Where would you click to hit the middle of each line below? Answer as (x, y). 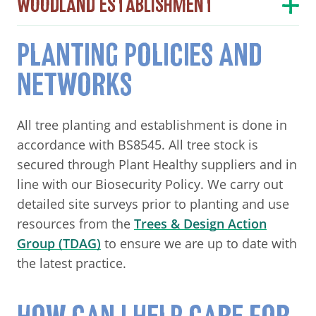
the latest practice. (75, 263)
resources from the (75, 223)
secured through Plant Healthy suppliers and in (157, 164)
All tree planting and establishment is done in (152, 124)
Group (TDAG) (59, 243)
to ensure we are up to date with (199, 243)
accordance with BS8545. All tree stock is (138, 144)
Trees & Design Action (200, 223)
